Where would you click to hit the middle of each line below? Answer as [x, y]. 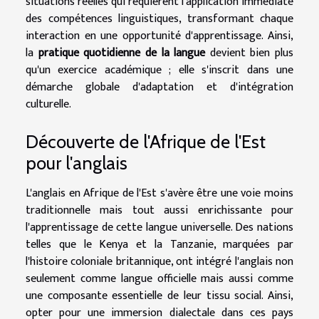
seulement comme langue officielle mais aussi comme [159, 279]
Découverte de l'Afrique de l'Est [146, 142]
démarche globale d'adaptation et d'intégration [159, 87]
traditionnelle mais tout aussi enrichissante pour [159, 211]
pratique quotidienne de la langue [122, 53]
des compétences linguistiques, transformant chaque [159, 19]
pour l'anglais [77, 163]
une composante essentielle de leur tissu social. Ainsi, [159, 296]
